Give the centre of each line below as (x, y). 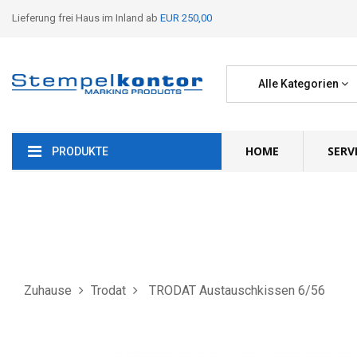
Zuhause (48, 290)
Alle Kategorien (299, 84)
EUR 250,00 (186, 18)
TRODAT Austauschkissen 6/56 (237, 290)
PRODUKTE (80, 151)
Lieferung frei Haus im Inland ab (86, 18)
